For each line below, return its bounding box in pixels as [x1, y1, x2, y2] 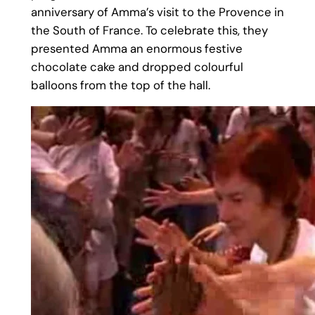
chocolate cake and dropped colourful [30, 58, 243, 75]
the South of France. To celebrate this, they [30, 22, 268, 38]
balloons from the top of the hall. [30, 77, 210, 93]
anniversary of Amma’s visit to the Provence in [30, 4, 284, 20]
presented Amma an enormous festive [30, 40, 243, 56]
